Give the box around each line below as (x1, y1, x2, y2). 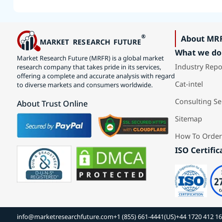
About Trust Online (16, 98, 88, 109)
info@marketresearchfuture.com (16, 212, 113, 221)
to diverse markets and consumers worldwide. (16, 80, 153, 89)
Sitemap (174, 114, 202, 123)
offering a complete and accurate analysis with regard (16, 71, 175, 80)
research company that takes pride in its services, (16, 62, 161, 71)
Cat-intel (174, 79, 203, 89)
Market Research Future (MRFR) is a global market (16, 53, 164, 62)
